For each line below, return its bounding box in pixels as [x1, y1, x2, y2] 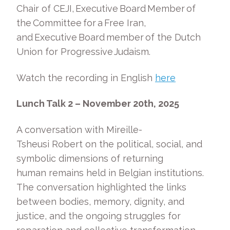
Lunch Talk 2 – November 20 [16, 98, 144, 109]
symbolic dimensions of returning [16, 152, 163, 164]
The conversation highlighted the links [16, 181, 186, 193]
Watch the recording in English [16, 72, 155, 83]
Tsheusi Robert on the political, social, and [16, 138, 202, 149]
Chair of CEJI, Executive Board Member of [16, 3, 196, 14]
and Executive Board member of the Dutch [16, 32, 201, 43]
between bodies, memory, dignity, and [16, 196, 184, 207]
